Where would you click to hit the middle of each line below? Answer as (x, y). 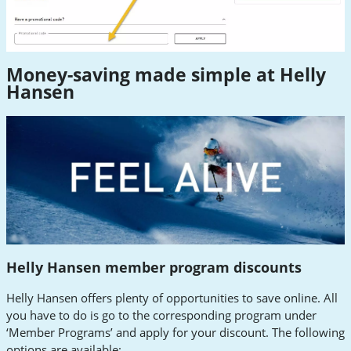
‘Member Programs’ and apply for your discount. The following (175, 333)
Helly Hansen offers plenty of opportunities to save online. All (172, 298)
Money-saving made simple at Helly (166, 74)
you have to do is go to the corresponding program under (161, 315)
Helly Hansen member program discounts (154, 267)
